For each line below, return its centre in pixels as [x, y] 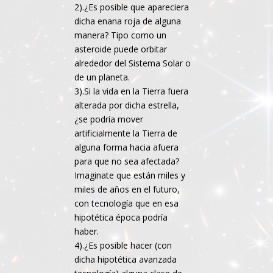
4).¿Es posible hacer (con [123, 245]
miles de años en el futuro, [127, 189]
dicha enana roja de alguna [128, 21]
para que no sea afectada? [127, 161]
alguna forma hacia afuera [127, 147]
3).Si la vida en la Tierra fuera [132, 91]
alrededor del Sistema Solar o [133, 63]
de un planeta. [102, 77]
